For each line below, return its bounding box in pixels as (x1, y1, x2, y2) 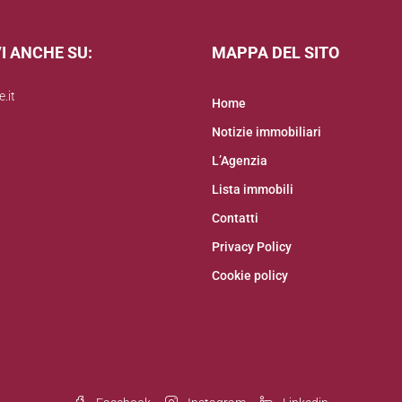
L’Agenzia (212, 153, 267, 168)
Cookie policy (212, 268, 288, 283)
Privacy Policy (212, 240, 292, 254)
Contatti (212, 211, 258, 225)
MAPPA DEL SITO (212, 43, 339, 62)
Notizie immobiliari (212, 125, 321, 139)
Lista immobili (212, 182, 293, 197)
